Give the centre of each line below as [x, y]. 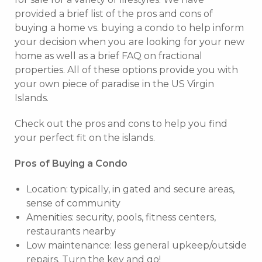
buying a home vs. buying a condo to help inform [129, 27]
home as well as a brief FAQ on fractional [108, 56]
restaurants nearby [71, 231]
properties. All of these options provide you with [126, 70]
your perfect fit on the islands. [85, 137]
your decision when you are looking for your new [130, 42]
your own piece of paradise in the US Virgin [114, 84]
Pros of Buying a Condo [71, 163]
